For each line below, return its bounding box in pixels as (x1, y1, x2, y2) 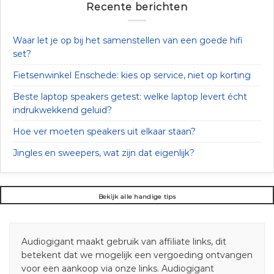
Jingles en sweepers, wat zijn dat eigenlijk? (13, 147, 194, 159)
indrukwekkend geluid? (13, 105, 112, 116)
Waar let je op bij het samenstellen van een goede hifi (13, 35, 243, 46)
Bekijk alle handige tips (98, 193, 176, 201)
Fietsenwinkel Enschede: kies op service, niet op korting (13, 70, 251, 81)
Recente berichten (86, 1, 188, 13)
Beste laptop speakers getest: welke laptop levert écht (13, 91, 247, 103)
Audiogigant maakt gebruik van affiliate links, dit (21, 236, 226, 248)
